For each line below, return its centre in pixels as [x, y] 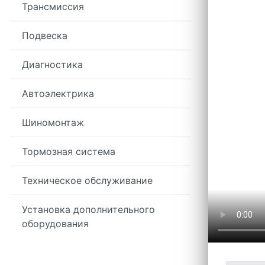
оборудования [55, 224]
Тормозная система [69, 152]
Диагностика [52, 65]
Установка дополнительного [88, 210]
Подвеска [45, 36]
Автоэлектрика [58, 94]
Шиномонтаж [53, 123]
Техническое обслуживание [87, 181]
